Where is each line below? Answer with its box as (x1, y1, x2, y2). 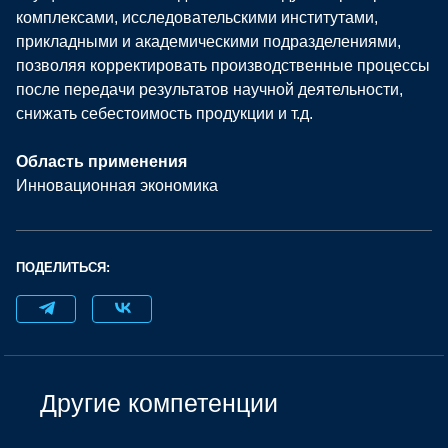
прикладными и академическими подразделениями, (16, 32, 401, 50)
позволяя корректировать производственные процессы (16, 56, 430, 74)
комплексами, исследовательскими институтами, (16, 8, 378, 26)
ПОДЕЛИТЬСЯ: (16, 259, 110, 275)
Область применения (16, 152, 187, 170)
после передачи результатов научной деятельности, (16, 80, 403, 98)
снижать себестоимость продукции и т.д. (16, 104, 313, 122)
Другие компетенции (40, 388, 278, 417)
